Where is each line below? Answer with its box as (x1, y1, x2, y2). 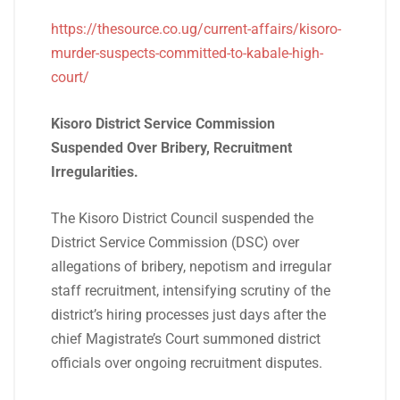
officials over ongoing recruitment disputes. (51, 354, 322, 371)
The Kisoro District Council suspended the (51, 210, 313, 227)
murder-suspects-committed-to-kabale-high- (51, 45, 323, 62)
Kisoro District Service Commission (51, 115, 275, 132)
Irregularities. (51, 163, 138, 180)
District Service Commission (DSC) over (51, 234, 299, 251)
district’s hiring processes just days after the (51, 306, 326, 323)
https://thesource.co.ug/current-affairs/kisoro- (51, 21, 341, 37)
